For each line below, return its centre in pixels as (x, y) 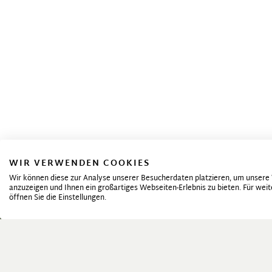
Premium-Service (94, 259)
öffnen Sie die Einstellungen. (58, 198)
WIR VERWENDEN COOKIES (80, 164)
